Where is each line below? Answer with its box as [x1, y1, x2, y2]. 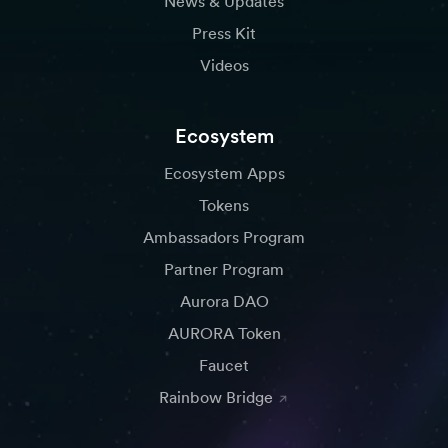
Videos [199, 56, 249, 75]
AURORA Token [167, 324, 281, 343]
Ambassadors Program [143, 228, 305, 247]
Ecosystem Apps [163, 164, 285, 183]
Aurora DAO [179, 292, 269, 311]
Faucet [199, 356, 249, 375]
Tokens [199, 196, 249, 215]
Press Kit [192, 24, 256, 43]
